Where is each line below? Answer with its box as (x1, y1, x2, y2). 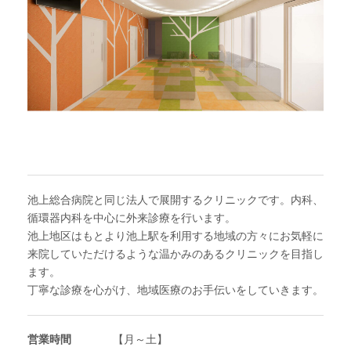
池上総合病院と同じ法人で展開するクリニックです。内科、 (27, 194, 324, 206)
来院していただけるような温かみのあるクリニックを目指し (27, 248, 324, 260)
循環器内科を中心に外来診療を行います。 (27, 212, 236, 224)
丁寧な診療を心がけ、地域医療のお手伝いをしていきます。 (27, 284, 324, 296)
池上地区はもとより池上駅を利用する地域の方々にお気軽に (27, 230, 324, 242)
